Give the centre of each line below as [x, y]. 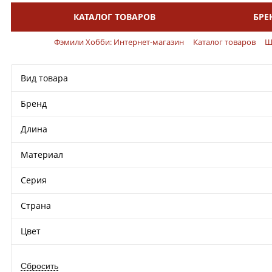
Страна [36, 206]
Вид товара [44, 78]
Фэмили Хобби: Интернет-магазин [119, 42]
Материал [42, 155]
